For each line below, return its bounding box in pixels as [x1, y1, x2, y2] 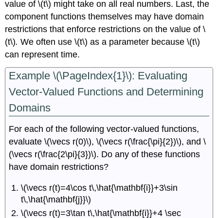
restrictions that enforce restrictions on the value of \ [5, 24, 206, 35]
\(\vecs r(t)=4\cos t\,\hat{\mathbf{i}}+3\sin [21, 182, 178, 193]
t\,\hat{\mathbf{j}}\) [21, 194, 91, 204]
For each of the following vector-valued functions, [9, 124, 200, 134]
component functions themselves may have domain [5, 12, 204, 22]
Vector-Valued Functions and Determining [9, 86, 204, 98]
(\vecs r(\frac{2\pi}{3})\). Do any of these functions [9, 149, 200, 159]
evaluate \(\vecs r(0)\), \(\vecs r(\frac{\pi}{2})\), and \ [9, 136, 206, 146]
